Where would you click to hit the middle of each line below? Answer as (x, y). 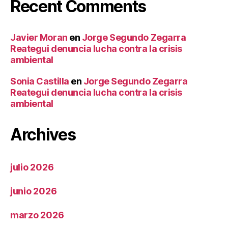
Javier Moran (39, 38)
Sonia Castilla (40, 81)
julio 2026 (32, 167)
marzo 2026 (37, 215)
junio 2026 (34, 191)
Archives (43, 135)
